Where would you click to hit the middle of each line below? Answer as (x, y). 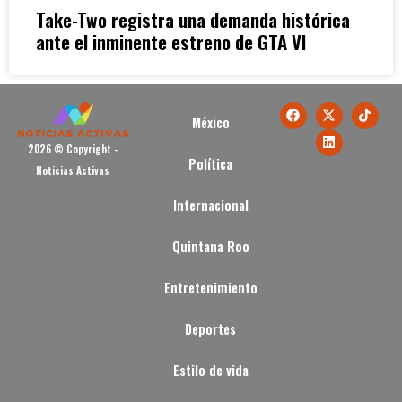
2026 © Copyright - (73, 149)
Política (211, 163)
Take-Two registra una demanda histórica (193, 19)
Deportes (211, 328)
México (210, 122)
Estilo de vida (210, 370)
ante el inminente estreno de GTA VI (171, 41)
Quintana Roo (210, 246)
